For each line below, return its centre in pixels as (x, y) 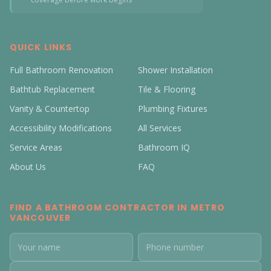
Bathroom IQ (164, 147)
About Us (28, 167)
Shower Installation (175, 70)
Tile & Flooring (167, 89)
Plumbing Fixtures (173, 109)
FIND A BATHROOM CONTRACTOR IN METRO (118, 207)
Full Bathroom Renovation (61, 70)
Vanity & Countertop (50, 109)
